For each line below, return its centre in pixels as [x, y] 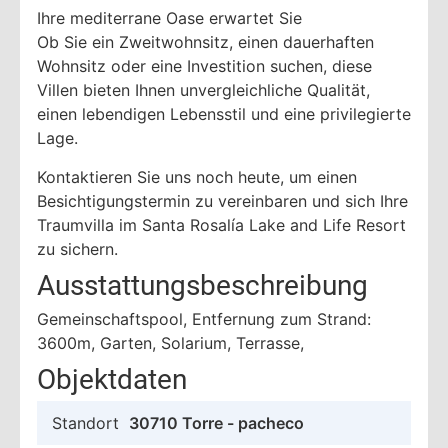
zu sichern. [77, 248]
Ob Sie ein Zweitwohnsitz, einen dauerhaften [205, 42]
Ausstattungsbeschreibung [202, 285]
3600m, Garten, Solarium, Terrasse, [170, 342]
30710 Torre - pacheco [216, 422]
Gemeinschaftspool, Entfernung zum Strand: [204, 318]
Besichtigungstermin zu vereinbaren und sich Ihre [222, 200]
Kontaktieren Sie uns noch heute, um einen [197, 176]
